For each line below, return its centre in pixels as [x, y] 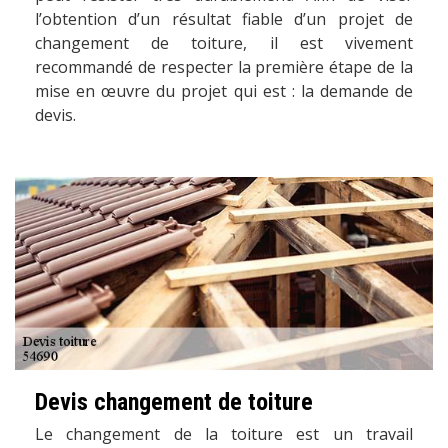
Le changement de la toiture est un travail [224, 434]
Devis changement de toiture [174, 402]
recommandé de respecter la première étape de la [224, 66]
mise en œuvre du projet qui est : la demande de [224, 90]
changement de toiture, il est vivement [224, 42]
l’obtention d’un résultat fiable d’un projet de [224, 18]
